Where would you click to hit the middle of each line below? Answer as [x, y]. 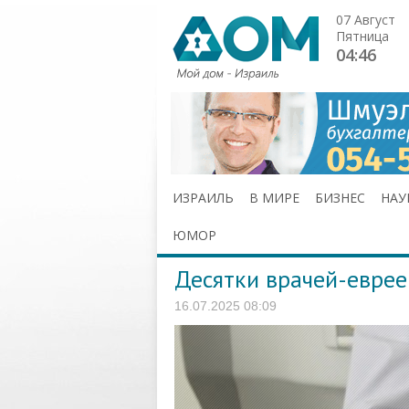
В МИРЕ [274, 198]
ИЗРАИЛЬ [203, 198]
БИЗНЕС [340, 198]
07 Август [366, 20]
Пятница [362, 36]
